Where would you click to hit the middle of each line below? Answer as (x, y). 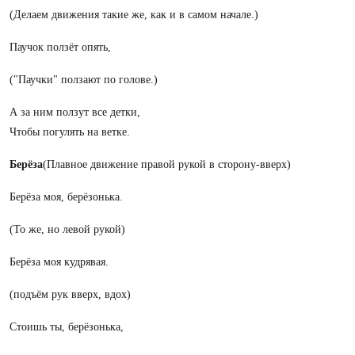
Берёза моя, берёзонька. (66, 197)
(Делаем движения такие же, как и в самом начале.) (134, 15)
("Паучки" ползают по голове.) (84, 80)
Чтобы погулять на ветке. (70, 132)
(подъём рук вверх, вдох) (70, 294)
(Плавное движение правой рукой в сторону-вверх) (167, 164)
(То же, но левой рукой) (67, 229)
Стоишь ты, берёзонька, (67, 327)
